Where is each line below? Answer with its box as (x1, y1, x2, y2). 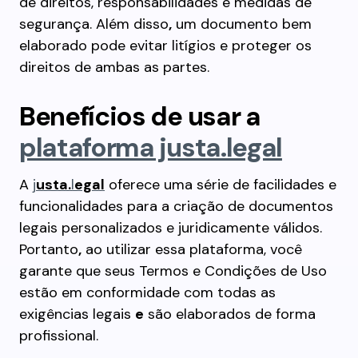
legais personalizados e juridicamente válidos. (19, 218, 322, 237)
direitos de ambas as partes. (19, 58, 209, 77)
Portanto (19, 240, 78, 259)
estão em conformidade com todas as (19, 283, 276, 302)
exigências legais (19, 304, 135, 324)
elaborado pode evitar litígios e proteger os (19, 36, 312, 55)
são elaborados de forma (144, 304, 316, 324)
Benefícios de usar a (19, 99, 261, 133)
